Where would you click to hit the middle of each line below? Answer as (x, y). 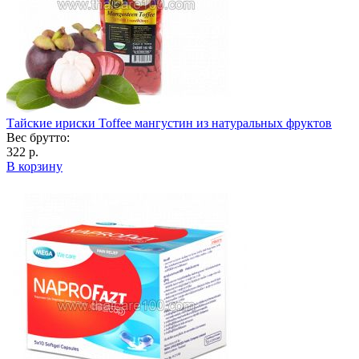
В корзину (34, 166)
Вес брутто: (38, 137)
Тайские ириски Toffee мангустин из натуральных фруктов (169, 123)
